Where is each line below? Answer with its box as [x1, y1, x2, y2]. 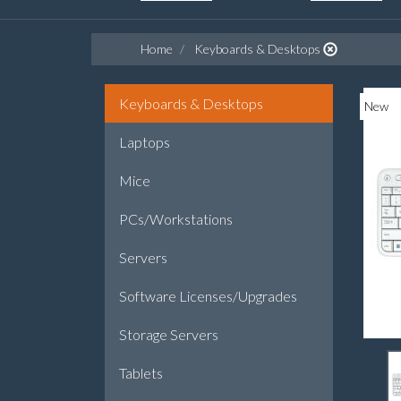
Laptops [119, 133, 170, 150]
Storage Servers [119, 326, 218, 343]
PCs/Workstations [119, 210, 233, 227]
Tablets [119, 364, 163, 381]
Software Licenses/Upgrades [119, 287, 297, 304]
